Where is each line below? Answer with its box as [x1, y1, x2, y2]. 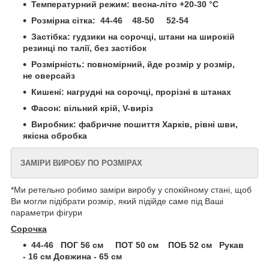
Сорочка [11, 224, 47, 234]
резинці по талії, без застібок [23, 43, 147, 53]
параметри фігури [11, 208, 82, 218]
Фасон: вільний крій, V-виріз [31, 103, 156, 113]
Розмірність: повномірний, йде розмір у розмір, [31, 59, 235, 70]
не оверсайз [23, 71, 75, 81]
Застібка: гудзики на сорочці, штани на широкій [31, 32, 235, 42]
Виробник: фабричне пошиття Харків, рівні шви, [31, 119, 238, 130]
